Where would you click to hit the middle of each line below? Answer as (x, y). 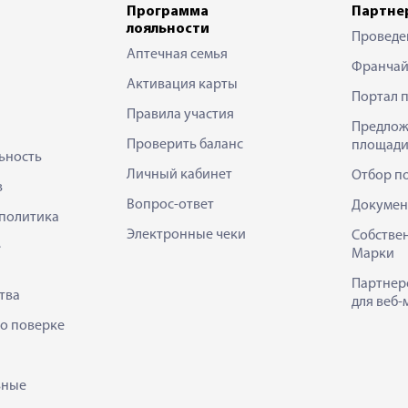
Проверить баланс (185, 144)
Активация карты (182, 84)
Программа (168, 11)
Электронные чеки (186, 235)
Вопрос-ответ (170, 204)
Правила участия (180, 114)
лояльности (168, 29)
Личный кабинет (179, 174)
